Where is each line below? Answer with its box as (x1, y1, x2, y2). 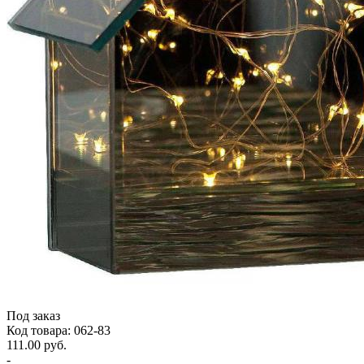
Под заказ (6, 308, 60, 323)
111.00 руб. (6, 337, 67, 352)
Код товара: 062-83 (6, 323, 110, 337)
